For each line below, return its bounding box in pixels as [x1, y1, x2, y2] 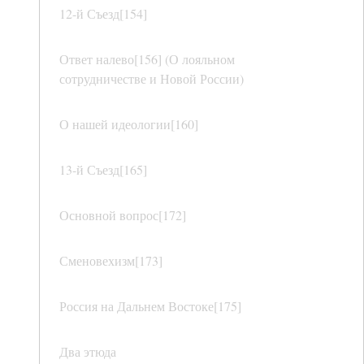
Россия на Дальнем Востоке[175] [59, 297, 241, 315]
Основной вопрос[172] [59, 206, 186, 224]
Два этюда [59, 343, 116, 361]
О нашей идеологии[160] [59, 115, 198, 133]
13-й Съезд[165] [59, 161, 147, 179]
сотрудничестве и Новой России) [59, 70, 244, 88]
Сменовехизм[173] [59, 252, 162, 270]
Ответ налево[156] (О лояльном [59, 50, 235, 68]
